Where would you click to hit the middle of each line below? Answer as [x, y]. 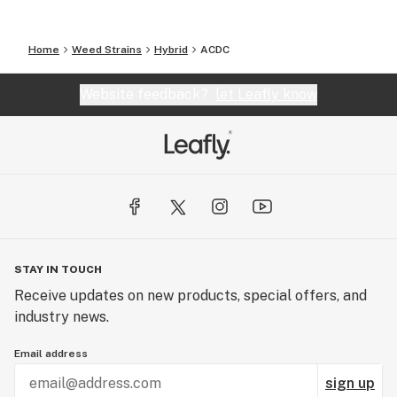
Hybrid [171, 50]
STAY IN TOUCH [58, 269]
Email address [51, 354]
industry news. [62, 317]
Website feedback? [148, 94]
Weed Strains [107, 50]
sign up [350, 383]
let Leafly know [266, 94]
